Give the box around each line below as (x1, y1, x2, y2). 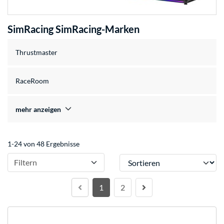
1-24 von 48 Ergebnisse (7, 139, 79, 148)
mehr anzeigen (15, 105, 61, 114)
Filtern (14, 157, 37, 167)
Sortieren (119, 154, 148, 163)
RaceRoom (15, 76, 49, 85)
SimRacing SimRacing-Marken (7, 23, 139, 35)
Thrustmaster (15, 48, 57, 57)
